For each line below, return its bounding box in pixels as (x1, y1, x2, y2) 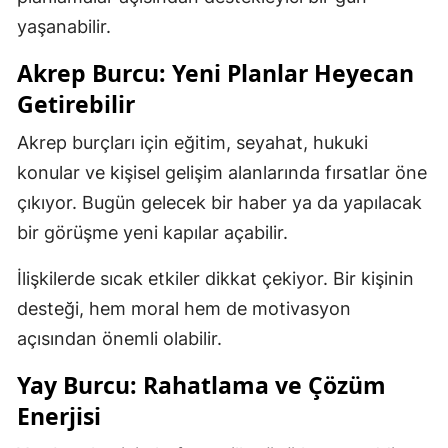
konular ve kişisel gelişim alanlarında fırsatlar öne (17, 161, 427, 183)
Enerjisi (17, 399, 101, 432)
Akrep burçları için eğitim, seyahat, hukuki (17, 131, 368, 153)
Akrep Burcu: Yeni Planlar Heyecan (17, 56, 414, 89)
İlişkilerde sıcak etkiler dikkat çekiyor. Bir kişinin (17, 267, 414, 289)
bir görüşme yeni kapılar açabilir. (17, 221, 288, 243)
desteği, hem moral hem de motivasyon (17, 297, 351, 319)
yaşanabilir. (17, 15, 111, 37)
